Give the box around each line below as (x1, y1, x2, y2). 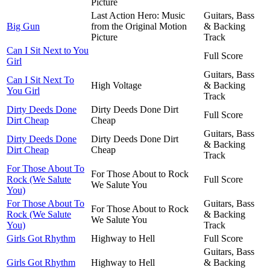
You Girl (7, 85, 40, 96)
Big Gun (7, 20, 40, 31)
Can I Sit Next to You (7, 45, 89, 55)
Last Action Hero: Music (91, 10, 185, 20)
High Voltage (91, 80, 142, 90)
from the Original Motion (91, 20, 187, 31)
